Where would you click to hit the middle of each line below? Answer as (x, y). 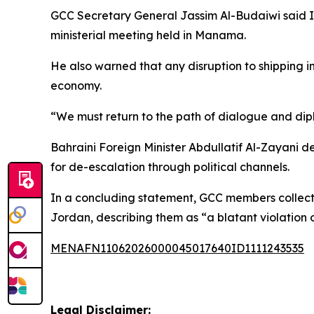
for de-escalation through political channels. (170, 167)
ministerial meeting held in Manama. (148, 35)
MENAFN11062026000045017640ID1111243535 (177, 248)
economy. (76, 86)
